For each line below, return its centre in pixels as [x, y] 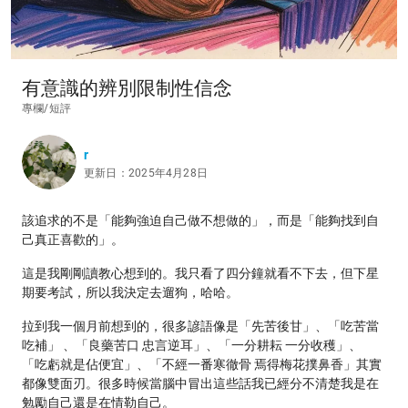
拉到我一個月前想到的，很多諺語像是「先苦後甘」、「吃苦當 [200, 326]
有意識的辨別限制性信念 [127, 88]
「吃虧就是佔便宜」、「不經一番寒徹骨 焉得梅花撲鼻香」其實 [202, 364]
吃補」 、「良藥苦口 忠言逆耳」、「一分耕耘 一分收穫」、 [192, 345]
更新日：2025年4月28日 [146, 173]
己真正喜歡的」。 [73, 240]
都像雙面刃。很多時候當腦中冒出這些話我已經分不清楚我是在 [200, 383]
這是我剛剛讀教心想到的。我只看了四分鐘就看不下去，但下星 [200, 273]
